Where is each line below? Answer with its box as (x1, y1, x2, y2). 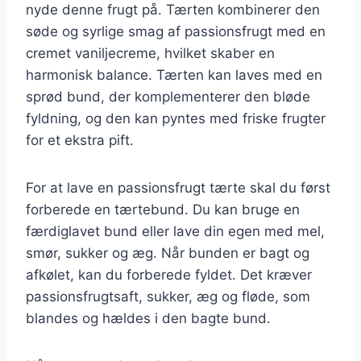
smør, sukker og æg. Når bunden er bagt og (26, 244, 309, 261)
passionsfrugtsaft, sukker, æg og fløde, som (26, 288, 310, 305)
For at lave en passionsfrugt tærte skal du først (26, 179, 330, 196)
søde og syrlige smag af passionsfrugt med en (26, 23, 326, 39)
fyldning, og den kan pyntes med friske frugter (26, 110, 326, 127)
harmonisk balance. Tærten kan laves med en (26, 66, 322, 83)
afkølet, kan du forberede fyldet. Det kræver (26, 266, 312, 283)
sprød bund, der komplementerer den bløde (26, 88, 310, 105)
